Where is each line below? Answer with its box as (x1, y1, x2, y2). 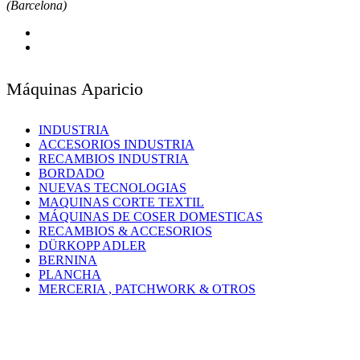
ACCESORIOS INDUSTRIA (39, 137, 194, 152)
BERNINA (39, 253, 97, 268)
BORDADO (39, 166, 104, 181)
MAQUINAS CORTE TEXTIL (39, 195, 204, 210)
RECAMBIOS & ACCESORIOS (39, 224, 212, 239)
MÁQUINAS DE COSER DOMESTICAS (39, 210, 263, 224)
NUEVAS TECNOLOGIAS (39, 181, 186, 195)
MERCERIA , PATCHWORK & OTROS (39, 282, 256, 297)
